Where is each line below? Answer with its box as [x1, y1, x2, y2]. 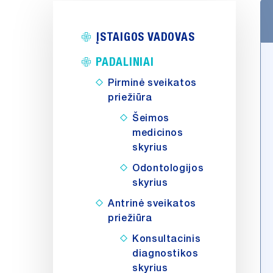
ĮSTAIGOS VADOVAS [96, 29, 195, 43]
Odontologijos [132, 162, 204, 174]
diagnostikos [132, 247, 199, 260]
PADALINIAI [96, 54, 154, 68]
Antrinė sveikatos [108, 197, 196, 210]
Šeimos [132, 112, 169, 124]
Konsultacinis [132, 233, 201, 245]
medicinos [132, 127, 183, 139]
